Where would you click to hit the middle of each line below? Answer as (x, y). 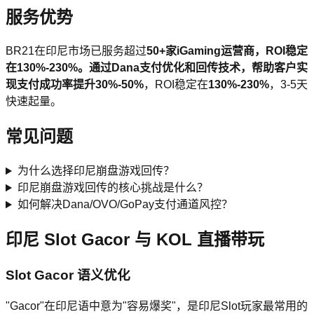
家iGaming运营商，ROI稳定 (237, 51)
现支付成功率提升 (50, 85)
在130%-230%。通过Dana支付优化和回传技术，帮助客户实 (157, 68)
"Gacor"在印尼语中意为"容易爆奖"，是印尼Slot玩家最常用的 (157, 306)
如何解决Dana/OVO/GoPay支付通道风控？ (125, 205)
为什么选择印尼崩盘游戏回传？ (96, 171)
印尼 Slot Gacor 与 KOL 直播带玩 (135, 240)
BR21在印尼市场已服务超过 (76, 51)
